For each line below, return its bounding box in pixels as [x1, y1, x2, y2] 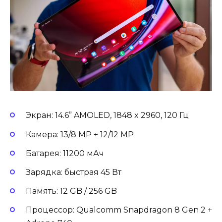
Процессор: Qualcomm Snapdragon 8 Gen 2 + [26, 205, 212, 215]
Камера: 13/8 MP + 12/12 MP [26, 129, 134, 139]
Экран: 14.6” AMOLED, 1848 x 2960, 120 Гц [26, 111, 189, 120]
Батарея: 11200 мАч [26, 148, 104, 158]
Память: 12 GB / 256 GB [26, 186, 117, 196]
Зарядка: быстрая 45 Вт [26, 167, 121, 177]
